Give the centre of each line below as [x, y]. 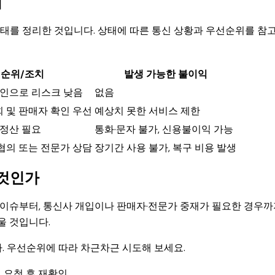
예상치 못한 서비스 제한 [147, 111]
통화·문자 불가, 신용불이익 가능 [164, 130]
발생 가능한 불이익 [165, 74]
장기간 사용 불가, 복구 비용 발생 [165, 148]
